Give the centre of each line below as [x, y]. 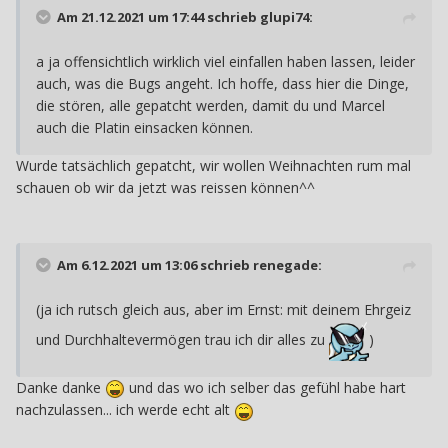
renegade [285, 265]
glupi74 [284, 17]
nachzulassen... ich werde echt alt [125, 410]
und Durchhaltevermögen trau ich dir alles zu [182, 339]
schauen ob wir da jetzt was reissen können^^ [165, 188]
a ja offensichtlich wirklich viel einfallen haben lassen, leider [225, 62]
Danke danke [60, 388]
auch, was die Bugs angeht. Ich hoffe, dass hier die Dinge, [222, 84]
